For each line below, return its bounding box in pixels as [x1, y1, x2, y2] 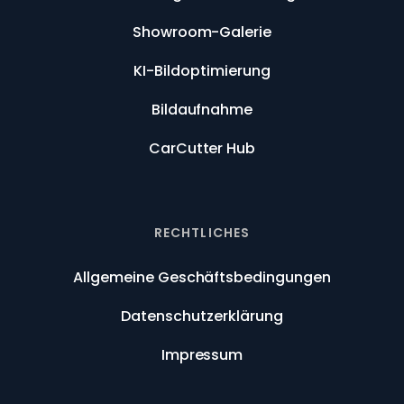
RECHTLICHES [153, 224, 251, 243]
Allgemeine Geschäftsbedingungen [72, 267, 331, 289]
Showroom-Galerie [132, 22, 272, 43]
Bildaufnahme [151, 99, 253, 121]
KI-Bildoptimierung [133, 60, 271, 82]
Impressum [161, 344, 243, 366]
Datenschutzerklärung [121, 306, 283, 327]
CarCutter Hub [148, 138, 256, 160]
